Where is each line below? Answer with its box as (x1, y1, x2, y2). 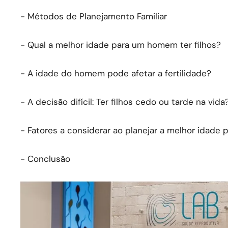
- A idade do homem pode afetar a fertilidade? (20, 68, 211, 79)
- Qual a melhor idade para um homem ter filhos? (20, 39, 221, 51)
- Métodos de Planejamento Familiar (20, 11, 167, 22)
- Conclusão (20, 153, 70, 165)
